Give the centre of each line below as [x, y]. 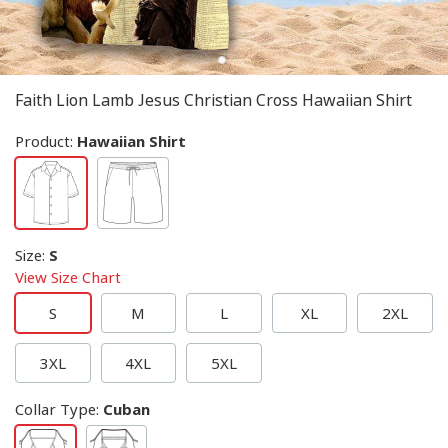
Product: [46, 141]
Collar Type [55, 409]
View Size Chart [68, 277]
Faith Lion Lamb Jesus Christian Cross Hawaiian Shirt [213, 100]
